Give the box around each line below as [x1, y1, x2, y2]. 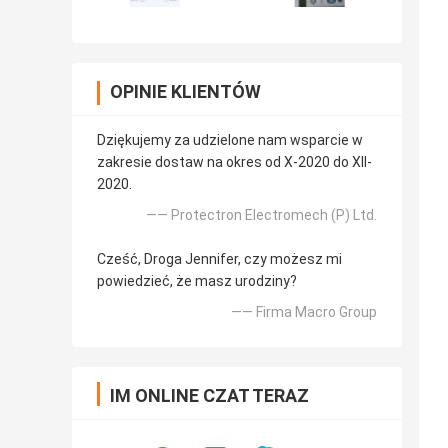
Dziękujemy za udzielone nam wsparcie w [97, 132, 363, 149]
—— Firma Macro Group [231, 304, 377, 321]
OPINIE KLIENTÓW [110, 81, 261, 103]
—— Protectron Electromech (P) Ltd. [146, 207, 377, 224]
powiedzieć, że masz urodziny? [97, 273, 297, 290]
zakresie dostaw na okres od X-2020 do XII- [97, 154, 372, 171]
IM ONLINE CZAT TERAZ [110, 385, 309, 407]
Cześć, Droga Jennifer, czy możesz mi [97, 251, 342, 268]
